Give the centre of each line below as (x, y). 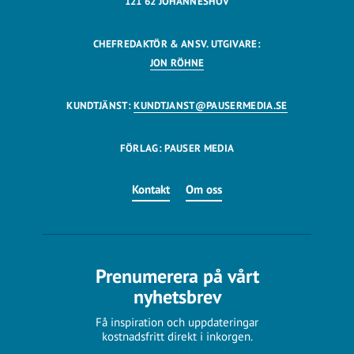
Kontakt (151, 189)
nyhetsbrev (177, 296)
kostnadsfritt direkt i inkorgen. (177, 336)
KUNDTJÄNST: (100, 105)
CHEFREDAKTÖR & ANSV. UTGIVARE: (177, 43)
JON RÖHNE (177, 62)
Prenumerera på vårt (177, 276)
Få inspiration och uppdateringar (177, 322)
